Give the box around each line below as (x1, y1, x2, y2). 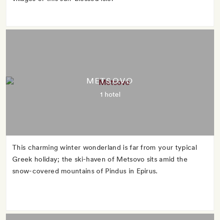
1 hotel (100, 90, 120, 98)
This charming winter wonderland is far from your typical (12, 143, 197, 151)
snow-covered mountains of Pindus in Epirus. (12, 167, 158, 175)
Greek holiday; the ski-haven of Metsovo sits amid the (12, 155, 188, 163)
